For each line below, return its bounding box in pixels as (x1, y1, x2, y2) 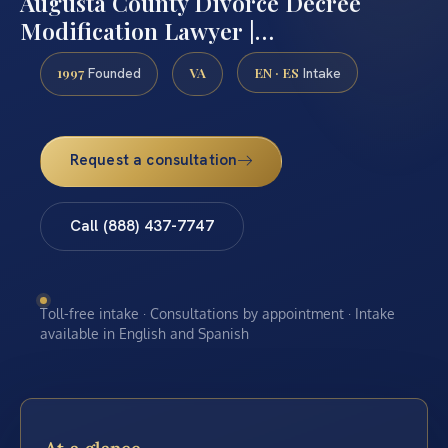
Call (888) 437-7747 (69, 216, 214, 237)
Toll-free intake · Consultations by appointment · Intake (40, 304, 395, 322)
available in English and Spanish (40, 324, 249, 342)
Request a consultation (69, 150, 238, 171)
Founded (84, 63, 141, 82)
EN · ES (254, 62, 299, 81)
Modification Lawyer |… (20, 14, 274, 46)
